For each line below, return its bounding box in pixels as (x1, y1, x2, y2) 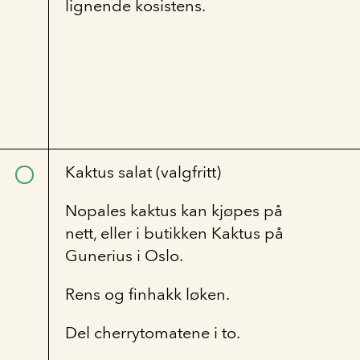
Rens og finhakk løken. (65, 284, 230, 304)
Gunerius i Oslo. (65, 246, 183, 265)
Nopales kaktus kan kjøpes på (65, 201, 283, 220)
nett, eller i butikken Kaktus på (65, 223, 284, 243)
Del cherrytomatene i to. (65, 323, 240, 342)
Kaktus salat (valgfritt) (65, 162, 221, 182)
